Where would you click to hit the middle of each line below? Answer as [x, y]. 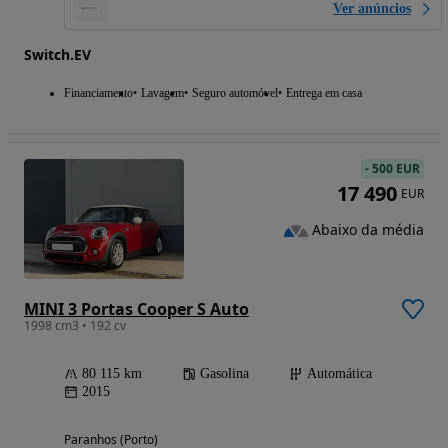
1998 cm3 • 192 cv [75, 326]
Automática [339, 374]
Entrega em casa [324, 93]
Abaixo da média [368, 230]
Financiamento [98, 93]
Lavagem [162, 93]
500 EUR [396, 169]
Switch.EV [57, 55]
